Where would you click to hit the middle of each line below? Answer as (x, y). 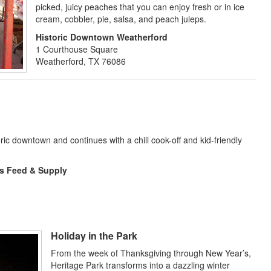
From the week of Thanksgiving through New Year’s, (151, 253)
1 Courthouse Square (77, 49)
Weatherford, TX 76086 (81, 61)
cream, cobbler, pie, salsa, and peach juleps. (121, 19)
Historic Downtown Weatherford (102, 37)
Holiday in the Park (94, 236)
